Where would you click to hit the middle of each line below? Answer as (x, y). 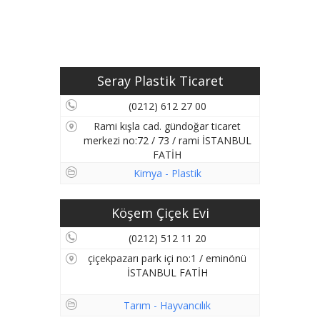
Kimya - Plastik (167, 174)
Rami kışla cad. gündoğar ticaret (167, 126)
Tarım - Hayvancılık (167, 306)
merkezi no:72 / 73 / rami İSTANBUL (167, 141)
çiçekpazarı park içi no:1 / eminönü (167, 259)
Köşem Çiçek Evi (160, 213)
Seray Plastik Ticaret (160, 81)
